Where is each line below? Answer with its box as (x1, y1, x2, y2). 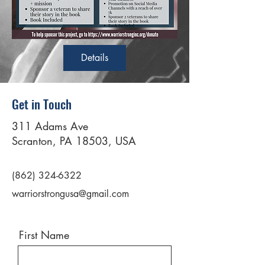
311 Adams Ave (12, 119, 88, 133)
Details (81, 51, 108, 64)
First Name (19, 228, 69, 242)
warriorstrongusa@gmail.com (12, 188, 129, 200)
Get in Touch (12, 95, 72, 113)
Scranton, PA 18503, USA (12, 134, 136, 148)
